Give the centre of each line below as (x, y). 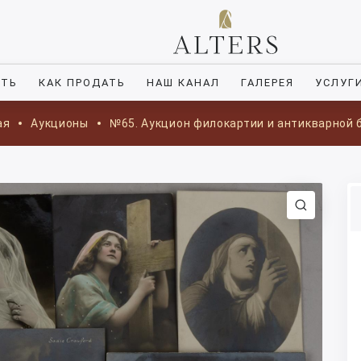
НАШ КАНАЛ (183, 83)
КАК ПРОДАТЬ (82, 83)
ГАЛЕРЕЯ (268, 83)
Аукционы (60, 123)
